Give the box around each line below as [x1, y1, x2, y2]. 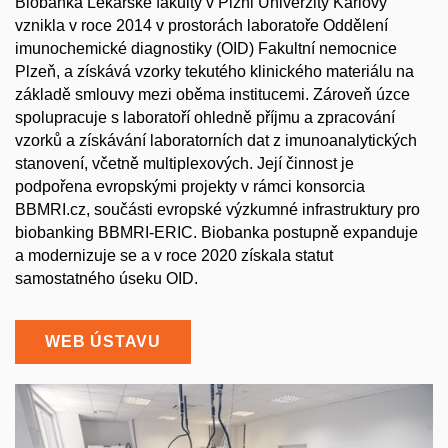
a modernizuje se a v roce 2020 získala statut [15, 246, 333, 264]
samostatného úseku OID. [15, 269, 198, 287]
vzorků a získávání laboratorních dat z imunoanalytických [15, 131, 417, 149]
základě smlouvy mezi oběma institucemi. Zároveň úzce [15, 85, 410, 103]
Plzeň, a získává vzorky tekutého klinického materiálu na [15, 62, 414, 80]
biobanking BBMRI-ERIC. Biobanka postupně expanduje [15, 223, 418, 241]
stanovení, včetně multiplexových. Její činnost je [15, 154, 354, 172]
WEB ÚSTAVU [45, 332, 161, 350]
